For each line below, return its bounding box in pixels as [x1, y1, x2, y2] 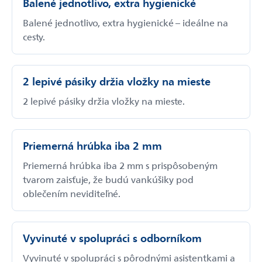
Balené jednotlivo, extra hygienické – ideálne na [23, 15, 228, 29]
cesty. [23, 29, 45, 43]
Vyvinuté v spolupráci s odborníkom [23, 230, 202, 245]
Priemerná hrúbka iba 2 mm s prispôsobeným [23, 158, 218, 171]
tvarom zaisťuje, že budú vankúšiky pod [23, 172, 194, 185]
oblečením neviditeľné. [23, 186, 120, 199]
